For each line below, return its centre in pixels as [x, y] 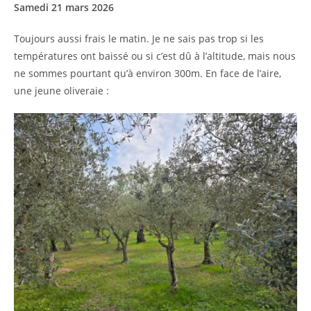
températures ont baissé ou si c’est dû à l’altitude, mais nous [155, 56]
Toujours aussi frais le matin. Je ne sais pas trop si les [139, 39]
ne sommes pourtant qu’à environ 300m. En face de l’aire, [148, 74]
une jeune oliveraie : [61, 91]
